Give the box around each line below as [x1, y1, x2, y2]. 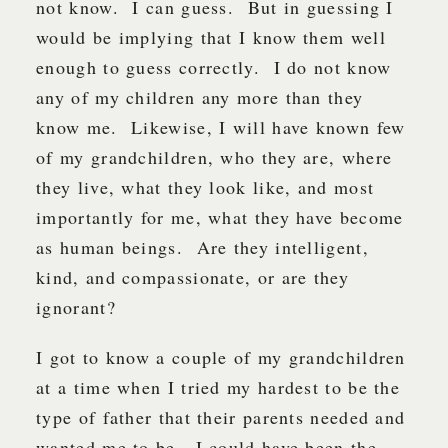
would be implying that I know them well [36, 25, 386, 50]
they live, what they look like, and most [36, 175, 375, 200]
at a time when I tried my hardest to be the [36, 375, 401, 400]
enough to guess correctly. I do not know [36, 55, 392, 80]
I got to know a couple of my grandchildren [36, 345, 406, 370]
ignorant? [36, 295, 116, 320]
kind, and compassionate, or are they [36, 265, 349, 290]
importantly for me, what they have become [36, 205, 404, 230]
